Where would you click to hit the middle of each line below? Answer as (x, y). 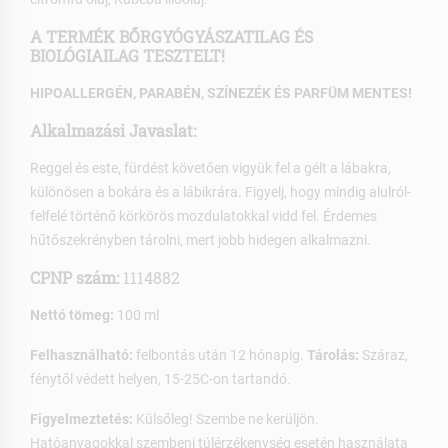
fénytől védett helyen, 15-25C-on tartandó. (160, 378)
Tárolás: (333, 354)
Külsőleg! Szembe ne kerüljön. (226, 418)
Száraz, (383, 354)
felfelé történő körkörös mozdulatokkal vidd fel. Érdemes (203, 215)
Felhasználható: (81, 354)
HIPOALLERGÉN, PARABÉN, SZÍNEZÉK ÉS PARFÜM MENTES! (221, 92)
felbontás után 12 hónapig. (220, 354)
